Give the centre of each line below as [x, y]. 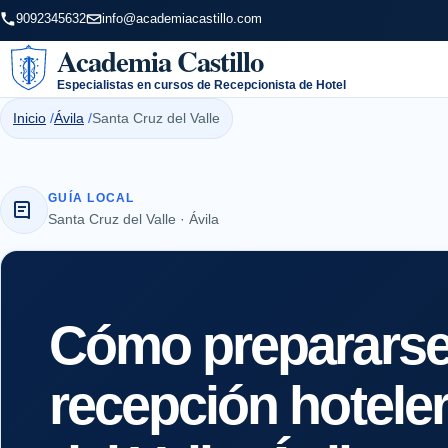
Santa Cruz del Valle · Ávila [133, 218]
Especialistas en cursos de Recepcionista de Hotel [201, 84]
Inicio [29, 117]
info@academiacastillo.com [182, 18]
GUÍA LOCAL [91, 197]
